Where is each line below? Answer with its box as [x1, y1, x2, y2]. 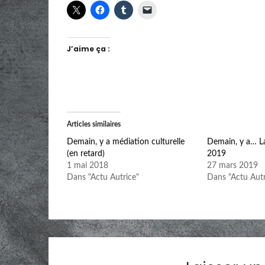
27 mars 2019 [206, 161, 258, 170]
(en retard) [67, 149, 105, 158]
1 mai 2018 [67, 161, 109, 170]
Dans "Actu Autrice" [67, 173, 140, 182]
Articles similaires [67, 120, 121, 128]
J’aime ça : [67, 43, 111, 54]
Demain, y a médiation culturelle [67, 137, 185, 146]
